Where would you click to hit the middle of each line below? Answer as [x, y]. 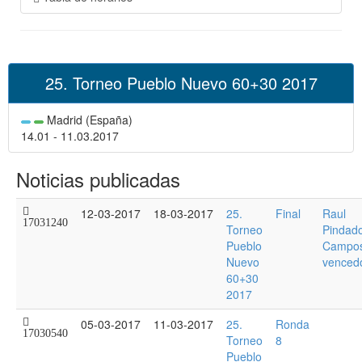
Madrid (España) [88, 120]
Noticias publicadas [98, 179]
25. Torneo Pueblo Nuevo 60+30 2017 [181, 83]
